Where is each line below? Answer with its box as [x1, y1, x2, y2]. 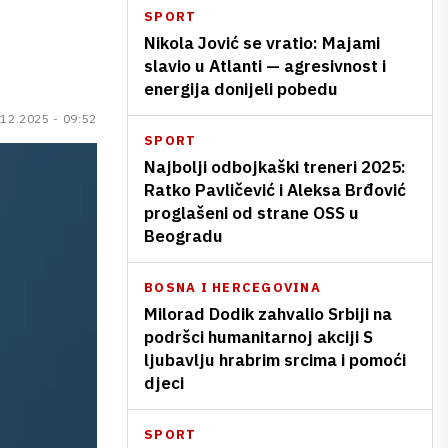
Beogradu [144, 225, 223, 247]
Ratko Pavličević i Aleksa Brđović [144, 179, 406, 201]
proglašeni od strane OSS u [144, 202, 359, 224]
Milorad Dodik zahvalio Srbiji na [144, 303, 392, 325]
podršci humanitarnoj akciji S [144, 326, 373, 348]
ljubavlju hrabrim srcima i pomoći [144, 349, 406, 371]
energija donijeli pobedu [144, 78, 338, 100]
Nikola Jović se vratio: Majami [144, 32, 380, 54]
